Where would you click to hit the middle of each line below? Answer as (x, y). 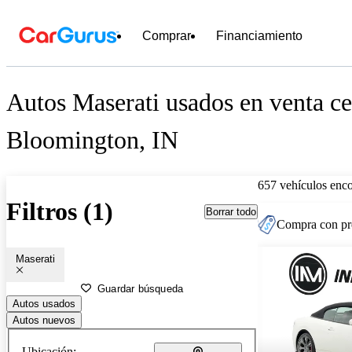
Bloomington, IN (92, 140)
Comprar (167, 36)
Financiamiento (259, 36)
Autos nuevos (44, 320)
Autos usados (44, 303)
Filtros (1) (60, 212)
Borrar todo (231, 211)
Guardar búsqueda (141, 288)
